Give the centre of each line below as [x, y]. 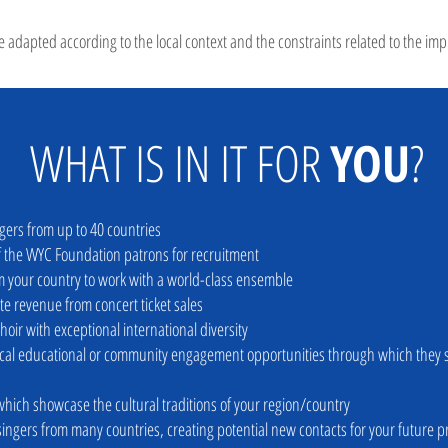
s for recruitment [211, 254]
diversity [224, 329]
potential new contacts [280, 429]
